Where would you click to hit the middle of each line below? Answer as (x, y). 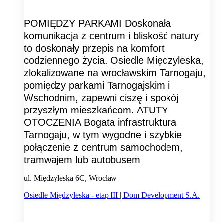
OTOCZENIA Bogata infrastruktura (100, 122)
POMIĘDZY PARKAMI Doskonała (97, 23)
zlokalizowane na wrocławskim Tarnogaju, (115, 73)
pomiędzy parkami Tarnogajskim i (97, 85)
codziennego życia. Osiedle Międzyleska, (114, 60)
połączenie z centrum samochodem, (103, 147)
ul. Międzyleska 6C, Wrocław (70, 178)
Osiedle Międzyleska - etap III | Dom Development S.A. (112, 195)
